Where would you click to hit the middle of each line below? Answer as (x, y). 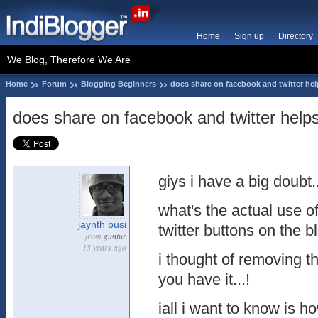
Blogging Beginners (119, 84)
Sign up (249, 36)
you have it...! (204, 279)
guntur (115, 236)
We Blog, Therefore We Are (69, 60)
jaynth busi (102, 224)
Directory (296, 36)
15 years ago (104, 247)
